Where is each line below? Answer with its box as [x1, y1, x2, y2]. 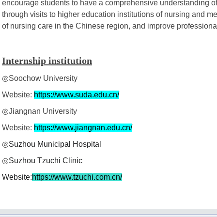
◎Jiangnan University [2, 107, 77, 115]
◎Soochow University [2, 74, 77, 82]
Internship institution [2, 55, 92, 66]
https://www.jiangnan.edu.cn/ [34, 123, 132, 132]
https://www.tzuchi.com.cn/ [32, 172, 122, 181]
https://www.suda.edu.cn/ [34, 90, 119, 99]
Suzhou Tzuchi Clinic [9, 156, 82, 165]
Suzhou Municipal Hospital [9, 139, 101, 148]
